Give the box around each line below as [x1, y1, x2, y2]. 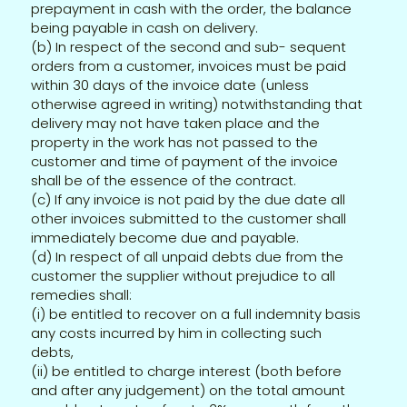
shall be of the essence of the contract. [31, 170, 297, 190]
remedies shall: [31, 284, 133, 304]
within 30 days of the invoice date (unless [31, 74, 310, 94]
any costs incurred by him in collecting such [31, 323, 323, 342]
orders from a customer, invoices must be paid [31, 55, 347, 75]
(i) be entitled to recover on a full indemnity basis [31, 303, 362, 323]
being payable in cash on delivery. [31, 17, 259, 37]
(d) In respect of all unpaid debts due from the [31, 246, 344, 266]
